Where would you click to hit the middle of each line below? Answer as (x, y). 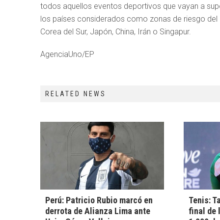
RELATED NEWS (76, 94)
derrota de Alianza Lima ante (98, 211)
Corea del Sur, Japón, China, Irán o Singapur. (116, 32)
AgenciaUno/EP (67, 54)
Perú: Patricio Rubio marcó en (99, 200)
